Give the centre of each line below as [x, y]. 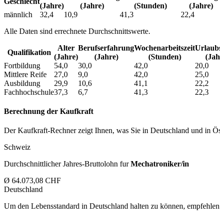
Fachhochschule [29, 92]
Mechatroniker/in [160, 164]
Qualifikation [29, 52]
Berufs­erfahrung [106, 48]
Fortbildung [22, 65]
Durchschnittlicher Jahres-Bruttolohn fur [67, 164]
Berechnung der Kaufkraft [49, 111]
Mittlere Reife [25, 74]
